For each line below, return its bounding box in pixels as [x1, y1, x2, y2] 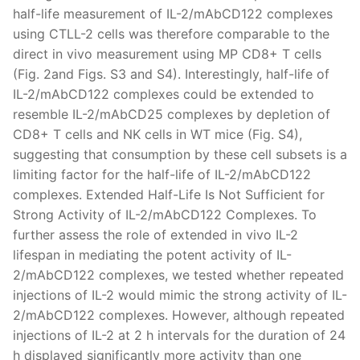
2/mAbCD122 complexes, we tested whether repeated [13, 266, 344, 283]
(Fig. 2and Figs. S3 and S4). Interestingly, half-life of [13, 65, 329, 82]
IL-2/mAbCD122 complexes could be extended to [13, 85, 314, 102]
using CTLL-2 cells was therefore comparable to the [13, 25, 329, 42]
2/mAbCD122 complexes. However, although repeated [13, 306, 345, 323]
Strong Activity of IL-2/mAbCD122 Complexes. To [13, 206, 317, 223]
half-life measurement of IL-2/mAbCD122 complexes [13, 5, 333, 22]
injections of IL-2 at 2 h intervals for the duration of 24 [13, 326, 346, 343]
